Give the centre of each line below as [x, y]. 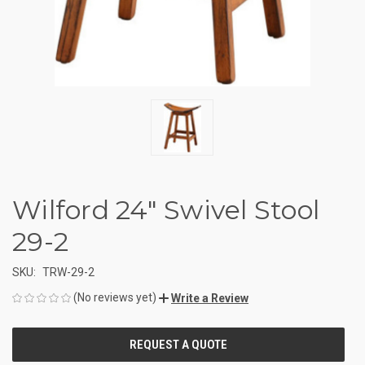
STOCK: [30, 355]
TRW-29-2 [68, 272]
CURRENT [35, 338]
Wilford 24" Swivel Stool [166, 209]
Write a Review [210, 298]
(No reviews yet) [115, 297]
